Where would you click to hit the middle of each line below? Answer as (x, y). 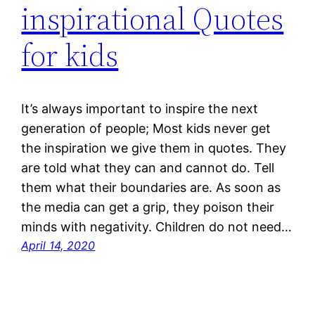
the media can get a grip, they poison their (148, 207)
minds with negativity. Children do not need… (157, 227)
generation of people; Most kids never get (146, 129)
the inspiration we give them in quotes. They (154, 148)
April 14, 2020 (58, 246)
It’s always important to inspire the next (140, 109)
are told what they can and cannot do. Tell (148, 168)
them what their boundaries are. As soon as (151, 188)
